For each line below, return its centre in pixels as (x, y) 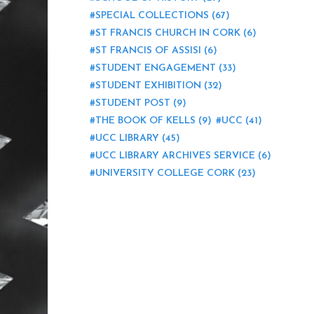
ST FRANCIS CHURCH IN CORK (168, 33)
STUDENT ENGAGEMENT (156, 68)
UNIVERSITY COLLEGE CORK (165, 173)
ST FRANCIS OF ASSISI (148, 51)
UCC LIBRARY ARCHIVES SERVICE (175, 156)
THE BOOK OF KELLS (145, 121)
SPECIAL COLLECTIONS (152, 16)
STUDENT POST (133, 103)
